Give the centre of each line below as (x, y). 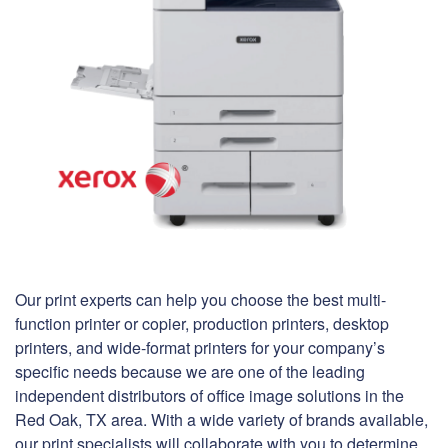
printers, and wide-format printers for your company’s (200, 348)
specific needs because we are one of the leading (190, 372)
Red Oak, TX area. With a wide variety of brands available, (221, 420)
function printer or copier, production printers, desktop (202, 324)
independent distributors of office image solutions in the (209, 396)
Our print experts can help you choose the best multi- (200, 300)
